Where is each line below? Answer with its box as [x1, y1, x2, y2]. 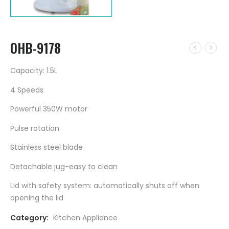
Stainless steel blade [10, 142, 83, 153]
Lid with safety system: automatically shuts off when [10, 180, 199, 191]
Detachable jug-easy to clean [10, 161, 118, 172]
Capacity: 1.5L [10, 65, 57, 76]
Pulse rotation [10, 123, 59, 133]
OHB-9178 [10, 38, 61, 58]
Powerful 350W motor [10, 104, 87, 114]
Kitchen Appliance [53, 212, 118, 223]
